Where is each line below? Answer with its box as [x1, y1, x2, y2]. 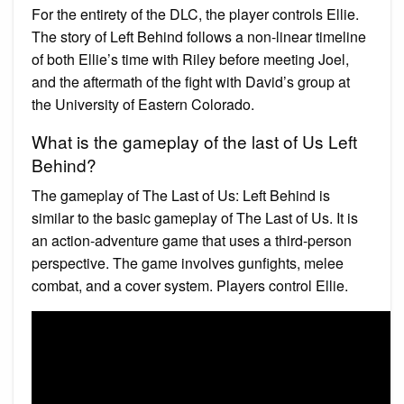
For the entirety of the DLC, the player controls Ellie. [32, 3, 359, 24]
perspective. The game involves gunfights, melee [32, 252, 344, 273]
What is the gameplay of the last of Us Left [32, 128, 357, 153]
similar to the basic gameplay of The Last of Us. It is [32, 207, 358, 228]
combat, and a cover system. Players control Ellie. [32, 274, 348, 296]
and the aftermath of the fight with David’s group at [32, 70, 350, 92]
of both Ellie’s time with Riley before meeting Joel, [32, 48, 349, 69]
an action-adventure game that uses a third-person [32, 229, 352, 251]
